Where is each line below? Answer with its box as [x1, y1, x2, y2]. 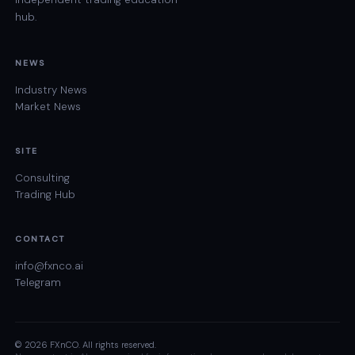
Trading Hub [15, 188, 76, 202]
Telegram [15, 276, 62, 290]
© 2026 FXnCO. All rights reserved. [15, 339, 157, 351]
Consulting [15, 171, 71, 185]
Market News [15, 100, 82, 114]
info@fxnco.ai [15, 259, 84, 273]
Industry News [15, 83, 88, 97]
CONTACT [15, 234, 66, 245]
